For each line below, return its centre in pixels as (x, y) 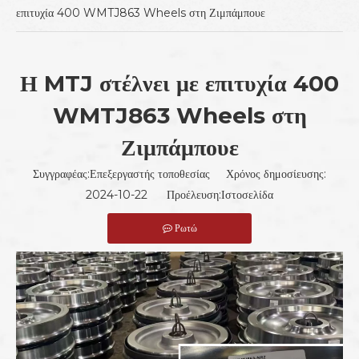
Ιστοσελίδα (247, 195)
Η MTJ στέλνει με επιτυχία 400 (179, 83)
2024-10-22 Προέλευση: (153, 195)
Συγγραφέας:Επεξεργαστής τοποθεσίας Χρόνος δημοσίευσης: (179, 174)
